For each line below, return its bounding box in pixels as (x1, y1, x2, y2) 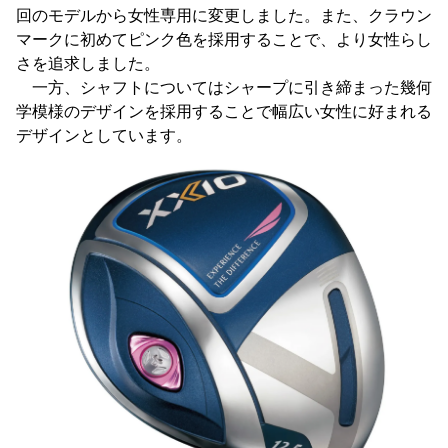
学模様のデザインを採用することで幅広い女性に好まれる (16, 103, 432, 121)
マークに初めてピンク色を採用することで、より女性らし (16, 31, 432, 49)
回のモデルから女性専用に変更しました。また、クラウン (16, 7, 432, 25)
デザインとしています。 (16, 127, 192, 145)
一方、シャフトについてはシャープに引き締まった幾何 (16, 79, 432, 97)
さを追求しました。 (16, 55, 160, 73)
